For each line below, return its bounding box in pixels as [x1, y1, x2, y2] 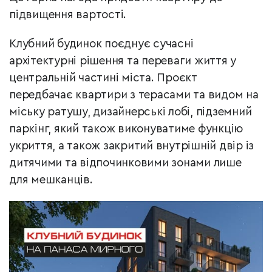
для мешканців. [9, 174, 93, 186]
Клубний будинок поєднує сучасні [9, 38, 194, 50]
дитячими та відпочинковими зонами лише [9, 157, 242, 169]
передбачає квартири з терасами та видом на [9, 89, 259, 101]
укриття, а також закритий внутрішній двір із [9, 140, 254, 152]
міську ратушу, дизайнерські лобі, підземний [9, 106, 252, 118]
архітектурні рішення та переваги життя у [9, 55, 236, 67]
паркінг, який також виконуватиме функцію [9, 123, 243, 135]
